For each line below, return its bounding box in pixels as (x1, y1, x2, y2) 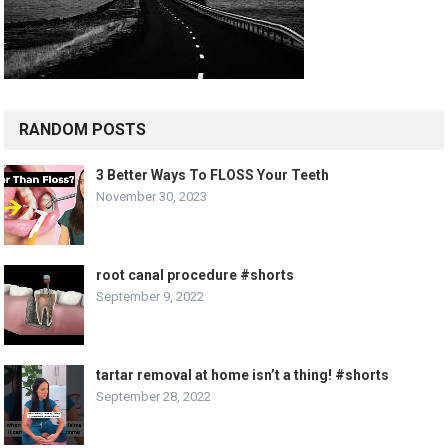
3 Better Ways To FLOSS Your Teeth (96, 166, 330, 183)
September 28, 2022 (96, 388, 212, 404)
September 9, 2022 (96, 288, 205, 304)
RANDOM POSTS (19, 119, 147, 139)
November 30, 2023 (96, 188, 208, 204)
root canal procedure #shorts (96, 266, 295, 283)
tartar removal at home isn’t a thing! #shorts (96, 366, 390, 383)
